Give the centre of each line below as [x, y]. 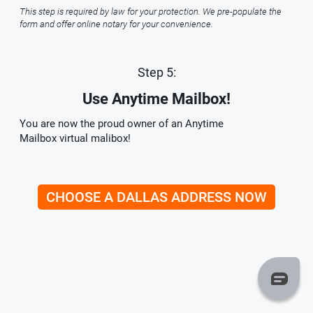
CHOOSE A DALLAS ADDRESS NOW [156, 197]
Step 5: [156, 73]
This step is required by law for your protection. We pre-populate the [151, 12]
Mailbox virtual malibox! [75, 139]
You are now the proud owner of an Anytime [122, 124]
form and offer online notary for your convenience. [117, 24]
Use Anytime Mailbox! [156, 99]
